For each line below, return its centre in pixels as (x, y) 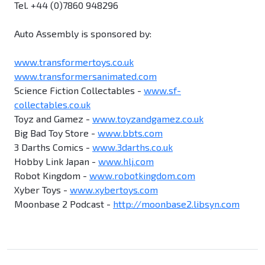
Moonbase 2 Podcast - (64, 204)
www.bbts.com (130, 133)
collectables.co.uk (52, 105)
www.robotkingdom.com (142, 176)
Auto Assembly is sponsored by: (83, 34)
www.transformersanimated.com (85, 76)
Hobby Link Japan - (56, 161)
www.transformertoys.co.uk (74, 62)
